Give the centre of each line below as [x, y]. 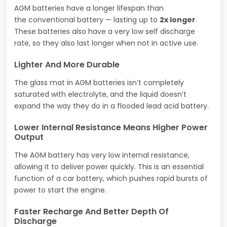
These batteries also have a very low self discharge [105, 31]
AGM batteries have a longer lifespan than [89, 8]
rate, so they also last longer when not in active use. [106, 43]
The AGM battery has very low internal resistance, [102, 155]
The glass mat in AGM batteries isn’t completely [99, 82]
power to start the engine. [61, 190]
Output [29, 137]
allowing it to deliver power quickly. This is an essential [109, 166]
